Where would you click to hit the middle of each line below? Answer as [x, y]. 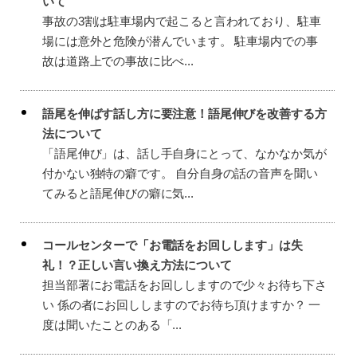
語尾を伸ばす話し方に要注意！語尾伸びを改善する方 [184, 113]
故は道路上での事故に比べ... [118, 61]
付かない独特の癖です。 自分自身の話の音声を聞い [180, 173]
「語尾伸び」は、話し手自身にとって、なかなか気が [184, 153]
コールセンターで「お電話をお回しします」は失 [173, 245]
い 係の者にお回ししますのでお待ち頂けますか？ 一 [182, 305]
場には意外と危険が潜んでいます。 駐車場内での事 [180, 41]
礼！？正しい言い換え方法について [137, 265]
